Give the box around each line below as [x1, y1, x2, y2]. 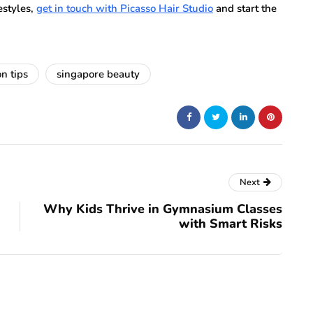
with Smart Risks [179, 214, 282, 232]
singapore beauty [57, 66, 140, 81]
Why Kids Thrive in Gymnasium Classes [43, 200, 282, 217]
